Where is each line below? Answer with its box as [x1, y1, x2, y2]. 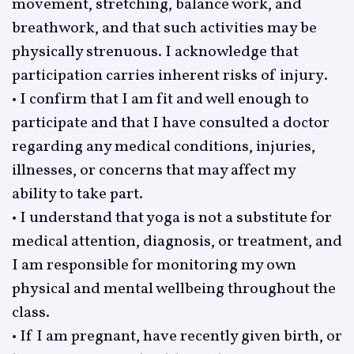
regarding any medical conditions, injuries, [11, 135, 315, 158]
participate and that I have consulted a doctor [11, 111, 330, 134]
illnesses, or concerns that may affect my [11, 159, 296, 182]
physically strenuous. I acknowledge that [11, 40, 299, 63]
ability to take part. [11, 183, 143, 205]
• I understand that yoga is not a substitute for [11, 206, 332, 229]
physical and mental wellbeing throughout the [11, 277, 336, 300]
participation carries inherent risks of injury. [11, 64, 328, 87]
